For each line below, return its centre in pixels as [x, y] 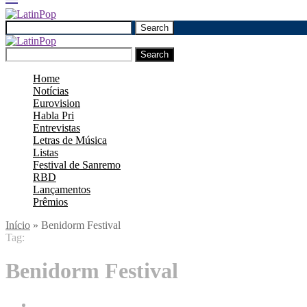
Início [18, 225]
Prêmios [50, 202]
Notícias [51, 91]
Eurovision [57, 103]
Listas [46, 152]
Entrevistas [57, 128]
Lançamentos [62, 189]
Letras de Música [70, 140]
